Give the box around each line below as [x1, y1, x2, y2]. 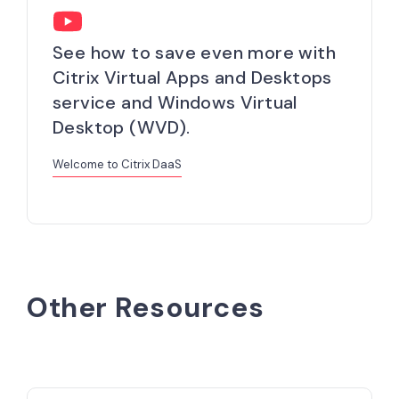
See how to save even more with [53, 41, 336, 65]
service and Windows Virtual [53, 91, 297, 115]
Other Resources [27, 289, 265, 326]
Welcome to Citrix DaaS [53, 156, 182, 172]
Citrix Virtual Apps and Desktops [53, 66, 332, 90]
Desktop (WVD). [53, 116, 191, 140]
